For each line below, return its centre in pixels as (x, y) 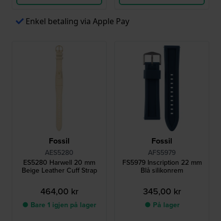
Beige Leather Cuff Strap (59, 171)
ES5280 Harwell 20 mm (59, 163)
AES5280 (59, 153)
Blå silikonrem (162, 171)
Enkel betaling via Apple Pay (77, 21)
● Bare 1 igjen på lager (59, 205)
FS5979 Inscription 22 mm (162, 163)
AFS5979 (162, 153)
